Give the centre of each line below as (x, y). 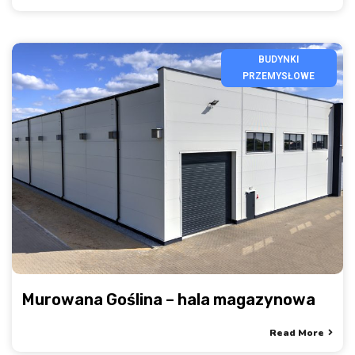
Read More (297, 333)
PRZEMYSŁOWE (279, 76)
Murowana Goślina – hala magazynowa (169, 300)
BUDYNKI (279, 59)
